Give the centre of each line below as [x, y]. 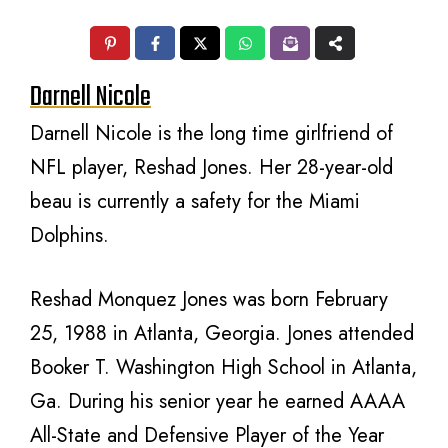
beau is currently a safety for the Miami [195, 201]
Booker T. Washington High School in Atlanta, [223, 367]
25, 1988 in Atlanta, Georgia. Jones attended [222, 333]
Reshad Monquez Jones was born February [209, 299]
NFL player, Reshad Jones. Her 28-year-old [211, 167]
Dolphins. [69, 235]
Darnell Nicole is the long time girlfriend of [211, 133]
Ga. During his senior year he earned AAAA [217, 401]
